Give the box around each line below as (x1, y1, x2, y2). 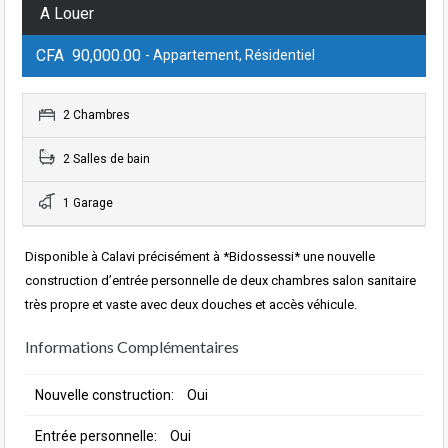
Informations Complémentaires (25, 337, 239, 357)
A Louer (40, 4, 94, 24)
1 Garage (60, 196, 113, 211)
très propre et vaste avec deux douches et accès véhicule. (25, 297, 357, 313)
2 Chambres (60, 108, 130, 123)
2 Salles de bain (60, 152, 150, 167)
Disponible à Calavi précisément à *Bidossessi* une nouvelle (25, 249, 375, 265)
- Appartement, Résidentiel (145, 47, 315, 64)
